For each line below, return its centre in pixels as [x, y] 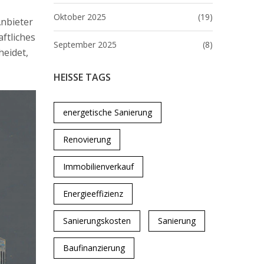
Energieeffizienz [93, 194]
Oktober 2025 [80, 17]
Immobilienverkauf [98, 166]
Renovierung [87, 139]
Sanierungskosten [97, 221]
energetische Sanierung [108, 112]
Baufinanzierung [94, 248]
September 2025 [85, 44]
